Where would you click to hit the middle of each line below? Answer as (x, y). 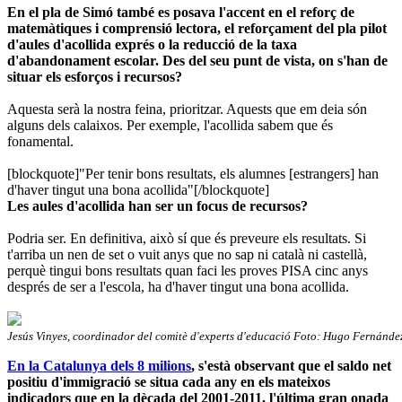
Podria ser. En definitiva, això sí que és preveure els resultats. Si (187, 238)
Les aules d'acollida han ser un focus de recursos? (157, 205)
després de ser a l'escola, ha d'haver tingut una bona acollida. (178, 286)
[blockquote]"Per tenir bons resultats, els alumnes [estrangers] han (193, 173)
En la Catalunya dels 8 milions (99, 365)
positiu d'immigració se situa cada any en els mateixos (169, 381)
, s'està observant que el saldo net (291, 365)
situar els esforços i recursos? (95, 76)
